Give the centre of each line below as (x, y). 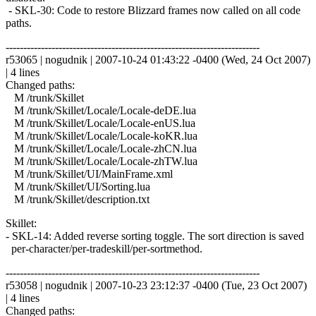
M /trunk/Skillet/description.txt (78, 199)
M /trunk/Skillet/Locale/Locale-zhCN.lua (101, 148)
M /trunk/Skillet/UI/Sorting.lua (78, 186)
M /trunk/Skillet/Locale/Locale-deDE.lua (101, 110)
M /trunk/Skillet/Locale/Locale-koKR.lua (102, 135)
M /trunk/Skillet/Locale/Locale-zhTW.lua (102, 161)
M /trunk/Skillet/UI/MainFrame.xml (89, 174)
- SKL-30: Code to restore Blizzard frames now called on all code (153, 10)
